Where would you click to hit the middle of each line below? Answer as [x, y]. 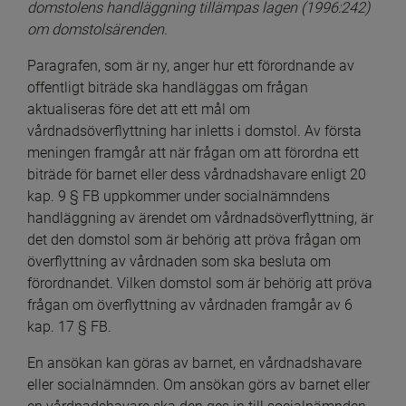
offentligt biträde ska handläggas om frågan [168, 87]
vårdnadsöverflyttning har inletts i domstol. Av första [194, 130]
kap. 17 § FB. [69, 326]
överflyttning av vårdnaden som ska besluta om [179, 261]
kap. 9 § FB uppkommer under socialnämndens [179, 196]
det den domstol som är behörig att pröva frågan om [194, 239]
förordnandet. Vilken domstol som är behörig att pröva [200, 283]
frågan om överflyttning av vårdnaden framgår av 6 [190, 304]
